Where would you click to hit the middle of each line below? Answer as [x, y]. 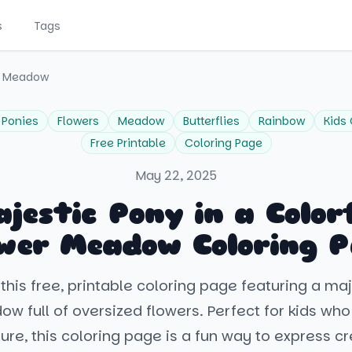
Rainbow [282, 121]
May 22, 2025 [176, 176]
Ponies [20, 121]
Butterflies [211, 121]
